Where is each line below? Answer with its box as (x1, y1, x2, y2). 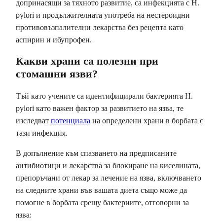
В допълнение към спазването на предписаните (16, 148, 177, 157)
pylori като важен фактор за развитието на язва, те (16, 104, 184, 112)
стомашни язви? (16, 68, 98, 80)
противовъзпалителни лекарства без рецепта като (16, 23, 184, 32)
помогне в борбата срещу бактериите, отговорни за (16, 198, 189, 207)
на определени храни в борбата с (90, 116, 203, 125)
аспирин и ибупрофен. (16, 36, 92, 44)
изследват (16, 116, 51, 125)
